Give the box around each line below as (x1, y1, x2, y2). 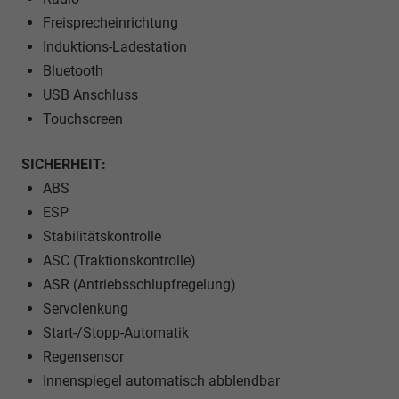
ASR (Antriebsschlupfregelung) (43, 275, 236, 293)
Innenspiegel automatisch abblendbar (43, 371, 280, 389)
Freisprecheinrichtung (43, 13, 178, 31)
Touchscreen (43, 110, 123, 127)
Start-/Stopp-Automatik (43, 323, 189, 341)
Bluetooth (43, 61, 103, 79)
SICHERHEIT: (21, 155, 106, 173)
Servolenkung (43, 299, 128, 317)
